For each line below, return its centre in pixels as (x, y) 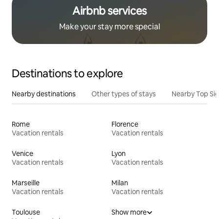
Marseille (26, 183)
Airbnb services (109, 11)
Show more (129, 212)
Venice (22, 154)
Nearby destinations (44, 94)
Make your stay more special (109, 27)
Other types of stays (124, 94)
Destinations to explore (67, 74)
